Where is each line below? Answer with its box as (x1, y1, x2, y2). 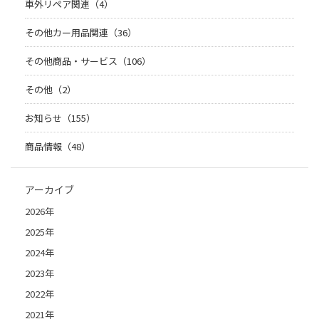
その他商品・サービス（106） (25, 54, 151, 68)
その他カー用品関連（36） (25, 26, 137, 40)
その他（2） (25, 83, 76, 97)
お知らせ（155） (25, 111, 95, 125)
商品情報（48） (25, 140, 90, 154)
